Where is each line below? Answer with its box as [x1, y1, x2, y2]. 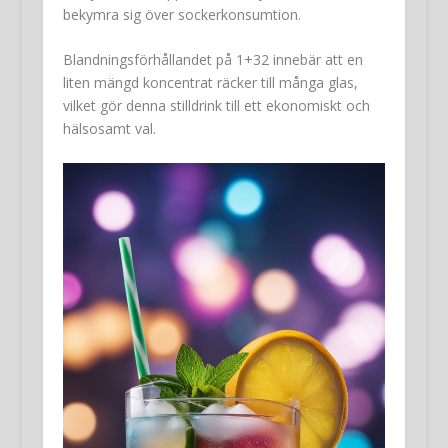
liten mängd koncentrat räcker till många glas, [62, 73, 358, 93]
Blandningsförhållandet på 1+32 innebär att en [62, 50, 363, 70]
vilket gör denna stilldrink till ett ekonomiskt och [62, 96, 370, 116]
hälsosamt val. [62, 119, 156, 139]
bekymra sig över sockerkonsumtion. [62, 5, 301, 25]
